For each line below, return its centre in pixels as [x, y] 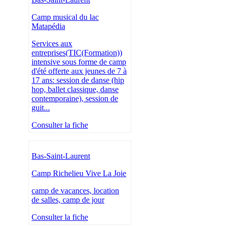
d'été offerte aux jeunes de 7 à [79, 71]
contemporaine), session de [75, 99]
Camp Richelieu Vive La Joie [79, 174]
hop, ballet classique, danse [75, 90]
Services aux [52, 44]
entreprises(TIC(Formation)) [77, 53]
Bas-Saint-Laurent [61, 156]
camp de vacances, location [75, 191]
